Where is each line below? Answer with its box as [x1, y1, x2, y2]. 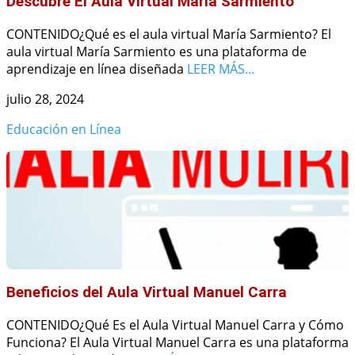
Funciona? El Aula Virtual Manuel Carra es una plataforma [6, 333, 349, 351]
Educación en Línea [6, 120, 121, 138]
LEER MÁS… [187, 59, 255, 78]
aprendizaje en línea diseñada [6, 59, 187, 78]
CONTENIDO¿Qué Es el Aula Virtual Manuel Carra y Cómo [6, 315, 344, 334]
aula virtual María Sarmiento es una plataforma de [6, 42, 307, 60]
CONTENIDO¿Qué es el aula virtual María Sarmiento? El [6, 25, 331, 43]
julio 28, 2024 [6, 90, 84, 108]
